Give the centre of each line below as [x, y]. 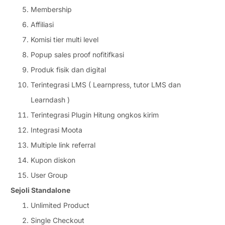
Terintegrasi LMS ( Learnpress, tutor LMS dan [106, 85]
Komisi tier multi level [65, 40]
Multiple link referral [63, 145]
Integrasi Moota [57, 130]
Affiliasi [42, 25]
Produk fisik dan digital [68, 70]
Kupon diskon [53, 160]
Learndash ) [50, 100]
